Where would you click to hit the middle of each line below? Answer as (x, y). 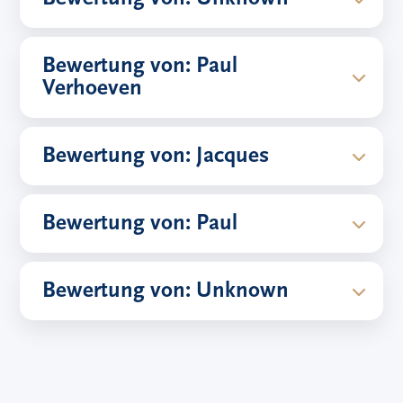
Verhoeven (93, 89)
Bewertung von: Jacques (156, 157)
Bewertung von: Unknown (166, 291)
